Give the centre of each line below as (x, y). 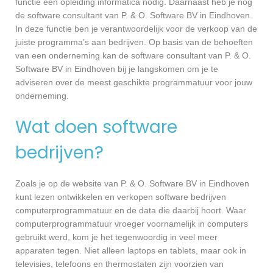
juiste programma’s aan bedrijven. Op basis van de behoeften (134, 42)
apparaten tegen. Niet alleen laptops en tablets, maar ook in (131, 251)
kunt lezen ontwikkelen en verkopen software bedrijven (121, 197)
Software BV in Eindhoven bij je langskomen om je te (117, 69)
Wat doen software (96, 127)
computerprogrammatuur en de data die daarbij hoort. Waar (131, 211)
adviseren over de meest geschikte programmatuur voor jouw (134, 82)
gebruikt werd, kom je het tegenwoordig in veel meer (116, 237)
